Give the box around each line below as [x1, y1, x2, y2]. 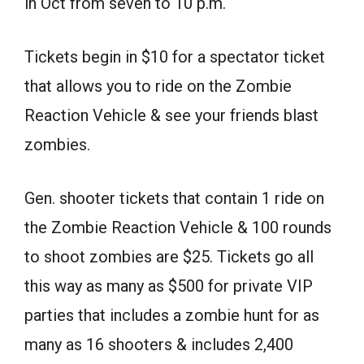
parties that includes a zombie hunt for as [24, 305, 319, 325]
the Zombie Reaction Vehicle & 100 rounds [24, 217, 331, 237]
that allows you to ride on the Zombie [24, 76, 292, 96]
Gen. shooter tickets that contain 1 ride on [24, 188, 324, 208]
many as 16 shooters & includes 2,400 [24, 334, 293, 354]
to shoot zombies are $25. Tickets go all [24, 246, 314, 266]
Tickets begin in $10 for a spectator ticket [24, 46, 325, 67]
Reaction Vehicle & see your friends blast [24, 105, 318, 125]
